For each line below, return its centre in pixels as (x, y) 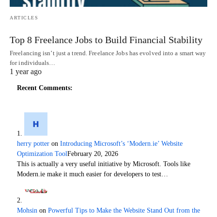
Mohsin (27, 210)
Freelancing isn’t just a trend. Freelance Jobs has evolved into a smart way (108, 53)
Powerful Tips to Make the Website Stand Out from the (124, 210)
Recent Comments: (45, 88)
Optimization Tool (42, 154)
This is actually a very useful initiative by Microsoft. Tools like (104, 164)
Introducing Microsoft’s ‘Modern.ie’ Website (121, 143)
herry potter (33, 143)
